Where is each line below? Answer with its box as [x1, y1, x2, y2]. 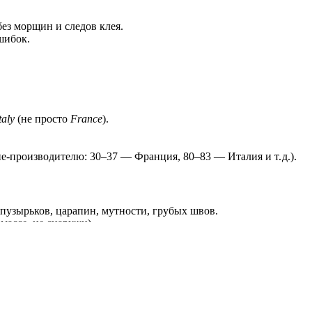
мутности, [99, 205, 150, 217]
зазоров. [32, 242, 73, 255]
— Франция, [118, 150, 180, 162]
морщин [11, 20, 53, 33]
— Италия [211, 150, 263, 162]
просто [32, 112, 70, 125]
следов [62, 20, 97, 33]
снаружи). [44, 217, 94, 230]
